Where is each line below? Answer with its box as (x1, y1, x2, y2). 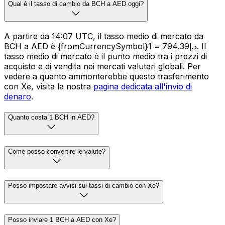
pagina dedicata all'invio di (93, 81, 192, 91)
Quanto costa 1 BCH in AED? (8, 114, 94, 122)
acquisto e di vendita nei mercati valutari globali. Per (4, 61, 201, 71)
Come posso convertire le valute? (8, 148, 105, 156)
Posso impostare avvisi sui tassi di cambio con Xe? (8, 181, 159, 189)
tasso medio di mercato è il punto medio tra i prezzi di (4, 51, 207, 61)
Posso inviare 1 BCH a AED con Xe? (8, 215, 116, 223)
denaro (4, 91, 31, 101)
